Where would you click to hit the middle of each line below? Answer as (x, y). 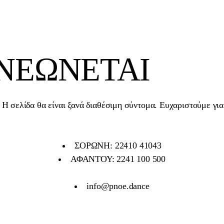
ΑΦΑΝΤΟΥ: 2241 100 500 (118, 159)
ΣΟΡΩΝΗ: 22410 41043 (118, 146)
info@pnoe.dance (118, 186)
